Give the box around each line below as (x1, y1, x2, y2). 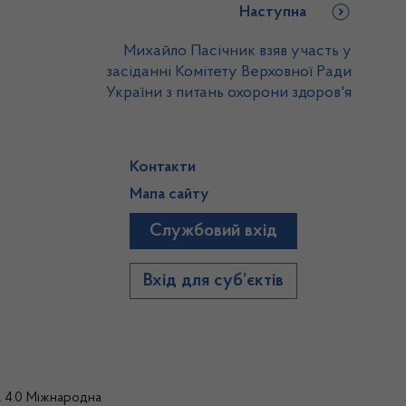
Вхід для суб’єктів (143, 272, 285, 290)
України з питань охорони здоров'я (106, 85, 352, 101)
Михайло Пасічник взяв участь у (123, 43, 352, 60)
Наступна (239, 5, 306, 21)
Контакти (130, 159, 197, 176)
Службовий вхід (150, 222, 278, 240)
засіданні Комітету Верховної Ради (106, 64, 352, 81)
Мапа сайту (130, 187, 210, 203)
